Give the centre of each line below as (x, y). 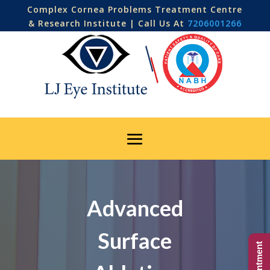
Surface (135, 240)
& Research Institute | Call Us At (108, 23)
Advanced (135, 208)
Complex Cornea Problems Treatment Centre (135, 9)
